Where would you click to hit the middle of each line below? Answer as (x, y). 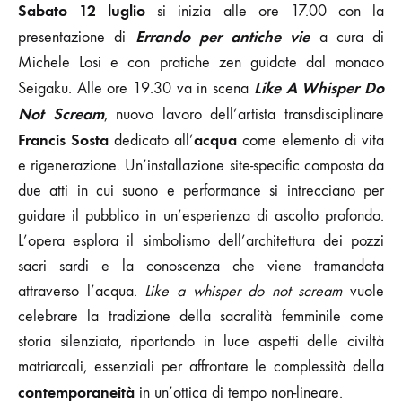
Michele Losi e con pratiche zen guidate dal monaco (201, 62)
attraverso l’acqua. (82, 291)
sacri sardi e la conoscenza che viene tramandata (201, 266)
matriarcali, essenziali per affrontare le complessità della (201, 366)
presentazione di (77, 37)
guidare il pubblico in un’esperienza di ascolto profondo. (201, 215)
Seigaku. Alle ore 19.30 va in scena (136, 88)
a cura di (347, 37)
